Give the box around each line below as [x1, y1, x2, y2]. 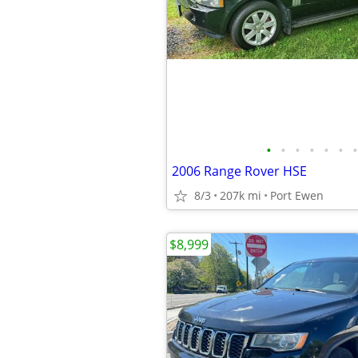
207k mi [220, 188, 261, 203]
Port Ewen [270, 188, 324, 203]
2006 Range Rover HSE [172, 162, 307, 180]
